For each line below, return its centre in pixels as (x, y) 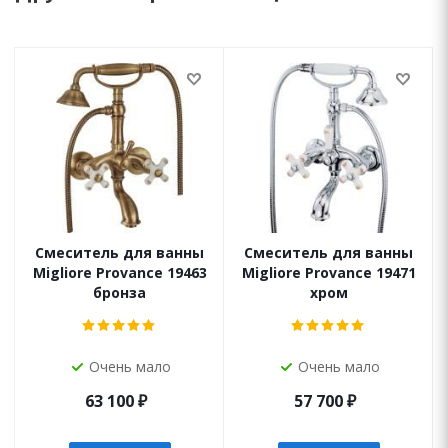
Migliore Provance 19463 (119, 272)
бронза (119, 292)
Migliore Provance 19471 (328, 272)
